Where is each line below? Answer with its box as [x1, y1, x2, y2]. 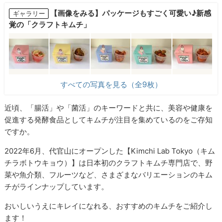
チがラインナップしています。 [4, 182, 109, 192]
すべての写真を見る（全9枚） [60, 79, 162, 89]
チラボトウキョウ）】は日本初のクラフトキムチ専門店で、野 [4, 158, 213, 168]
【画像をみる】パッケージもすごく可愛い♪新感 [50, 8, 212, 18]
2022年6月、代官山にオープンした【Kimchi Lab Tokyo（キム [4, 146, 216, 156]
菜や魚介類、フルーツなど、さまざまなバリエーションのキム [4, 170, 213, 180]
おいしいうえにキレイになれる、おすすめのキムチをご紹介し [4, 201, 213, 211]
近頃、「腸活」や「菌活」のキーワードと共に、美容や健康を [4, 103, 213, 113]
